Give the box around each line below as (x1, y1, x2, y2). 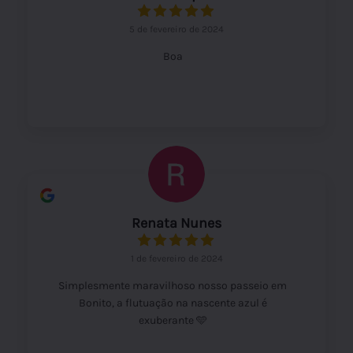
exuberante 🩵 (138, 313, 207, 327)
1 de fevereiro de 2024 (130, 252, 223, 264)
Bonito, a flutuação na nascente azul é (78, 295, 267, 310)
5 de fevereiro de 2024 (129, 23, 224, 35)
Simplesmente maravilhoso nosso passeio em (58, 278, 287, 292)
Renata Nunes (132, 214, 221, 232)
